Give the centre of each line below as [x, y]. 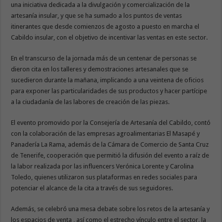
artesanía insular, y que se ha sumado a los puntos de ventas [97, 16]
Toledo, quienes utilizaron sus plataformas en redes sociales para [104, 177]
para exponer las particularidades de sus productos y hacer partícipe [109, 91]
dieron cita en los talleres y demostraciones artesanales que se [100, 69]
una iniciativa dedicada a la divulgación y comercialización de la [101, 5]
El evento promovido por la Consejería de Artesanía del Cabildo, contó [111, 123]
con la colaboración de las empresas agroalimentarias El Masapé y [106, 134]
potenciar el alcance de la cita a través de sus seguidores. [93, 188]
